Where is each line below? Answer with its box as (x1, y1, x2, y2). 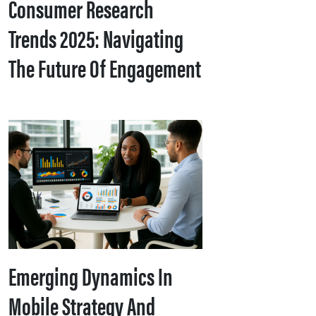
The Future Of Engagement (8, 49, 201, 85)
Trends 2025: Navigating (8, 20, 183, 55)
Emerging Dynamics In (8, 257, 173, 293)
